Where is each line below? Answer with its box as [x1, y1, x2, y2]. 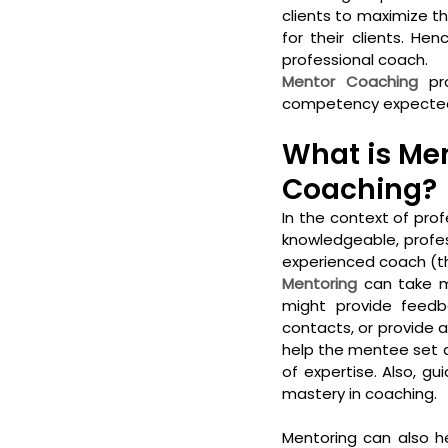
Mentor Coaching [282, 71, 419, 93]
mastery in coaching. [282, 383, 441, 405]
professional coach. [282, 49, 436, 71]
